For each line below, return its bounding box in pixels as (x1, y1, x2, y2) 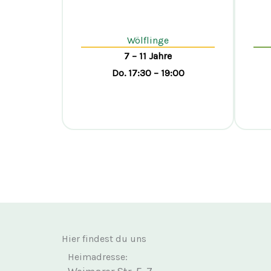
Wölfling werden (103, 134, 193, 148)
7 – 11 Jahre (124, 50, 172, 62)
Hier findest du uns (62, 233, 146, 244)
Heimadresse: (68, 251, 128, 263)
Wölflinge (127, 34, 169, 46)
